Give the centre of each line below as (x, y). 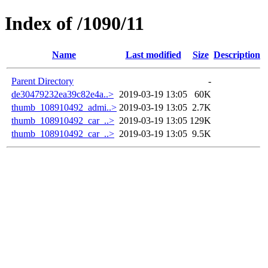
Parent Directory (42, 81)
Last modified (153, 54)
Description (237, 54)
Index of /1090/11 (74, 24)
